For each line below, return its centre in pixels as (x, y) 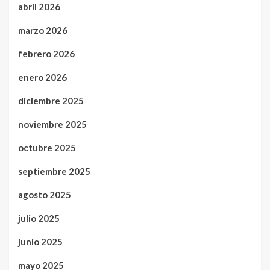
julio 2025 (39, 218)
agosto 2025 (45, 195)
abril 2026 (39, 7)
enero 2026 (42, 77)
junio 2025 (40, 242)
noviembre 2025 (52, 124)
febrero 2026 (46, 54)
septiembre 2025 (54, 171)
